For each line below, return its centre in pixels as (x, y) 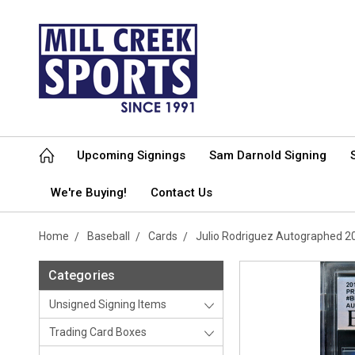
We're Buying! (89, 193)
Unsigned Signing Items (108, 304)
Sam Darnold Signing (268, 155)
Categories (82, 275)
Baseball (109, 236)
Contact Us (181, 193)
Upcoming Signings (131, 155)
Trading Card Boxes (98, 332)
